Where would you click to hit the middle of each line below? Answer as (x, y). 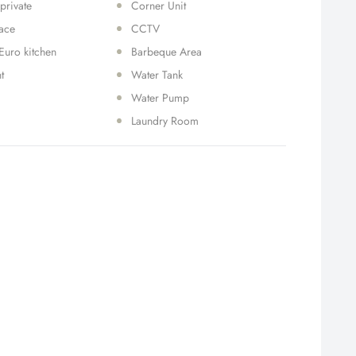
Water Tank (157, 75)
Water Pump (160, 98)
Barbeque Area (166, 52)
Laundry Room (164, 121)
